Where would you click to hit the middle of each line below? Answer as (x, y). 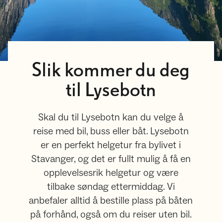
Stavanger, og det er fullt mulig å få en (111, 159)
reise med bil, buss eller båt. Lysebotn (111, 131)
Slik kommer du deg (111, 71)
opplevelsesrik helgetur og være (111, 173)
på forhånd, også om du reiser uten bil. (111, 215)
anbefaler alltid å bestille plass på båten (111, 201)
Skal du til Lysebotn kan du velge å (111, 117)
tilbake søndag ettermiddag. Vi (111, 187)
